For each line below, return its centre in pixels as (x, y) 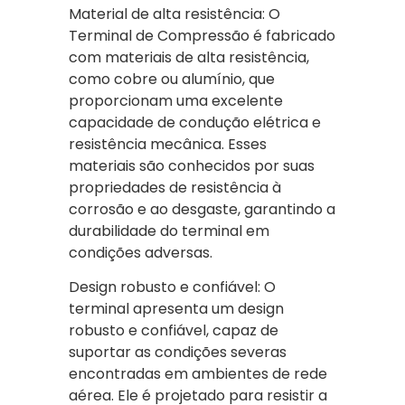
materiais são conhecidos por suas (192, 165)
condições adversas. (141, 252)
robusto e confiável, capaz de (174, 331)
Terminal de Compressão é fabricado (202, 35)
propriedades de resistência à (175, 187)
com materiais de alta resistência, (189, 57)
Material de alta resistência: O (174, 14)
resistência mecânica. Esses (168, 144)
